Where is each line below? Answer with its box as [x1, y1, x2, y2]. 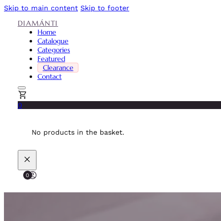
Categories [37, 45, 70, 54]
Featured [37, 54, 65, 63]
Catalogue [37, 36, 69, 45]
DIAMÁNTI [17, 18, 58, 28]
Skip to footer [80, 4, 129, 12]
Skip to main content [4, 4, 78, 12]
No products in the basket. [31, 128, 124, 137]
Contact [37, 72, 62, 81]
